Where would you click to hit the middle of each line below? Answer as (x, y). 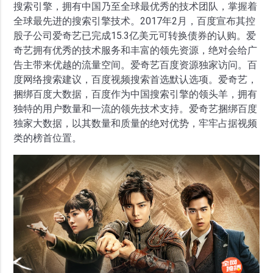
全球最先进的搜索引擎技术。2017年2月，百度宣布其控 (135, 21)
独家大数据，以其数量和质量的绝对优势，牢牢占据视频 (136, 124)
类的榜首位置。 (48, 138)
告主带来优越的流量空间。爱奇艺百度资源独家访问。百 (136, 65)
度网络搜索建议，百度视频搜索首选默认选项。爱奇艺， (136, 80)
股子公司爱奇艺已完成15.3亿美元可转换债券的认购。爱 (135, 36)
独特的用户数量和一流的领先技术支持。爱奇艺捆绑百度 (136, 109)
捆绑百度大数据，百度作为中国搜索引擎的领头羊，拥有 (136, 94)
